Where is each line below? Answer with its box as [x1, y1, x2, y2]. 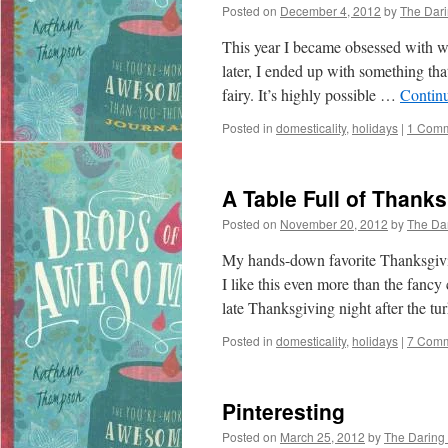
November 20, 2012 [280, 215, 388, 232]
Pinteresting [222, 396, 345, 426]
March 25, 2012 [280, 428, 365, 445]
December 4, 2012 [280, 2, 381, 19]
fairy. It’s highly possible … [222, 84, 400, 105]
